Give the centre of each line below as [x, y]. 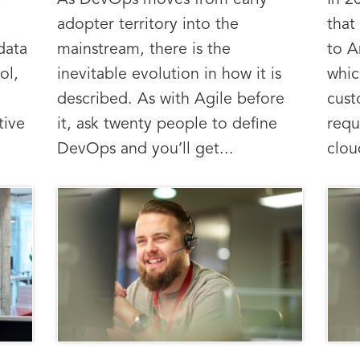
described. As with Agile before [170, 100]
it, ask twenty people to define [167, 125]
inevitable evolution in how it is [169, 75]
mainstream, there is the [143, 50]
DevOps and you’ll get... [145, 150]
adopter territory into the [147, 25]
